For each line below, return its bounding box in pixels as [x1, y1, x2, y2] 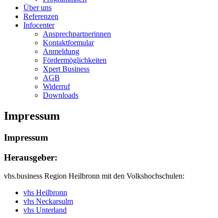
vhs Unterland [23, 206, 67, 215]
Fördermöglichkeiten [43, 56, 107, 64]
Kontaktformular [43, 38, 94, 47]
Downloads [43, 91, 78, 99]
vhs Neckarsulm [23, 197, 73, 206]
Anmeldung [43, 47, 79, 55]
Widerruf [43, 82, 70, 91]
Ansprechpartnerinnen [43, 30, 111, 38]
